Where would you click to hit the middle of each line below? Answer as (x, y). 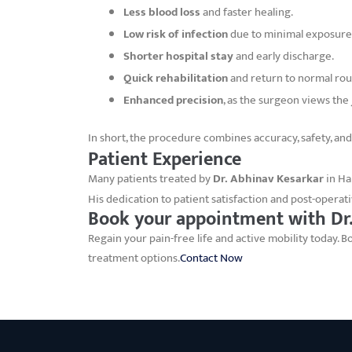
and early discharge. (284, 57)
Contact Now (211, 258)
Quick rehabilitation (176, 79)
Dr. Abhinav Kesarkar (268, 178)
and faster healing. (247, 13)
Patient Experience (165, 159)
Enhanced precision (173, 101)
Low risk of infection (176, 35)
